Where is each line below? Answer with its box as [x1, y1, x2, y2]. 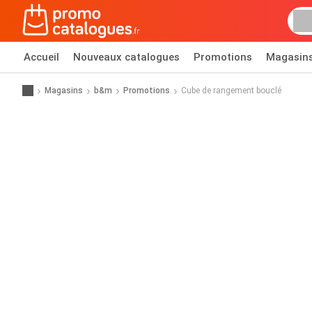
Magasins [45, 85, 83, 95]
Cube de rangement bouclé [181, 85, 281, 95]
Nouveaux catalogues [73, 51, 180, 63]
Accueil [24, 51, 59, 63]
